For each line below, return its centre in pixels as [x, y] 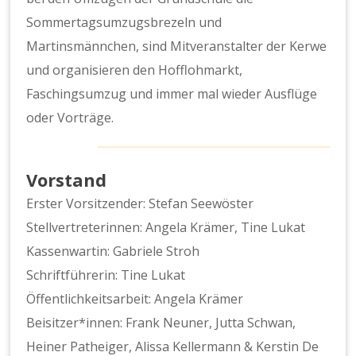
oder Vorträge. [70, 117]
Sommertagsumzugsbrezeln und [124, 22]
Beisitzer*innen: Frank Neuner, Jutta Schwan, [161, 322]
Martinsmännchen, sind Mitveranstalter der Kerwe [177, 46]
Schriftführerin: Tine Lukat [106, 275]
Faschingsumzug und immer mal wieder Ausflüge [172, 93]
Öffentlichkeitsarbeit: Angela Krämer [135, 298]
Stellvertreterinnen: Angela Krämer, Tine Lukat [166, 227]
